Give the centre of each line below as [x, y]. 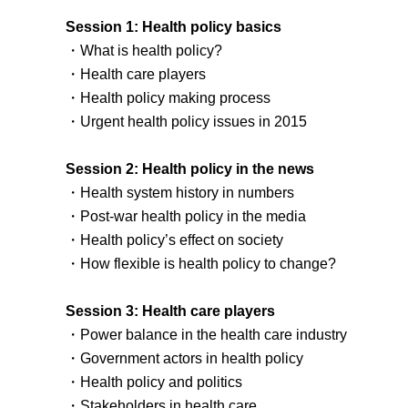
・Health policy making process [168, 97]
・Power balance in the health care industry [206, 334]
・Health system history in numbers [180, 192]
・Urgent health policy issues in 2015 [186, 121]
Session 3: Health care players [170, 311]
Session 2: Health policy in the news [190, 168]
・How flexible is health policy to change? [201, 263]
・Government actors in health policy [184, 358]
